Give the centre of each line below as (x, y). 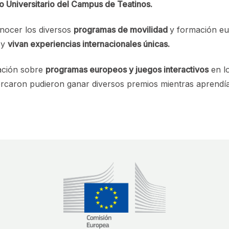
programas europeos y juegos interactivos (127, 69)
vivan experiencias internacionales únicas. (89, 44)
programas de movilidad (122, 29)
